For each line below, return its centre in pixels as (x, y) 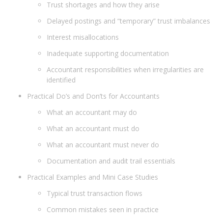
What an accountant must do (94, 128)
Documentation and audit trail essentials (112, 161)
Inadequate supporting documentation (109, 53)
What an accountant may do (93, 112)
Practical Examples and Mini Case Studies (94, 177)
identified (62, 80)
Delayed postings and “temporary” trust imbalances (129, 21)
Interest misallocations (84, 37)
